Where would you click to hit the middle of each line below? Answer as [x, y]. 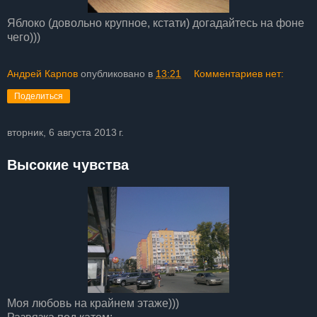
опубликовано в [118, 73]
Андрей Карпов [42, 73]
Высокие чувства [68, 165]
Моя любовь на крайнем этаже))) [93, 304]
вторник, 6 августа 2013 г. [65, 132]
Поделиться [39, 96]
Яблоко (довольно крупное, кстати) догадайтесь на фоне [156, 23]
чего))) [24, 37]
